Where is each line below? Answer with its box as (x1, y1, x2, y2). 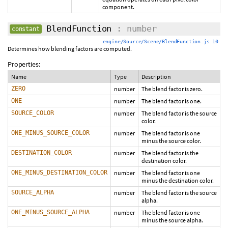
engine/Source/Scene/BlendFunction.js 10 (102, 39, 218, 44)
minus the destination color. (141, 177, 214, 184)
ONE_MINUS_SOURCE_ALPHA (11, 209, 90, 216)
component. (102, 3, 134, 11)
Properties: (8, 60, 40, 69)
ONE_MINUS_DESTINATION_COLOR (11, 169, 107, 176)
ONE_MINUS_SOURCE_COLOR (11, 129, 90, 136)
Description (141, 73, 171, 80)
